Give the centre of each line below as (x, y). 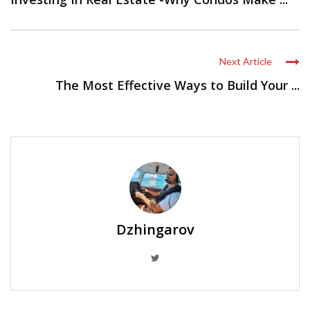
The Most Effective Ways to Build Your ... (177, 85)
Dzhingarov (155, 229)
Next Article (246, 61)
